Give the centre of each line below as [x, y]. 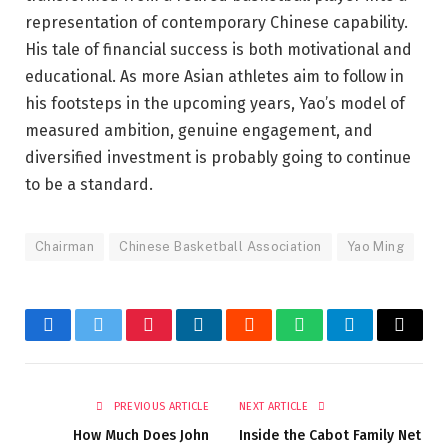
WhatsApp [336, 339]
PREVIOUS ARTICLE [159, 406]
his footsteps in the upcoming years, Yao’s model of [215, 103]
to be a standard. [89, 184]
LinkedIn [230, 339]
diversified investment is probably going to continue [218, 157]
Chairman [65, 246]
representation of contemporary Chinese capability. [216, 22]
